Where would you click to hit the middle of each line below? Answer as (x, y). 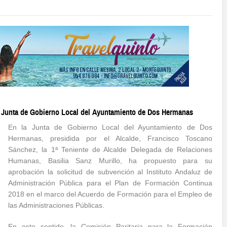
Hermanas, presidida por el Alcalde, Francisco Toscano (110, 138)
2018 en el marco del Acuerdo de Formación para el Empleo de (110, 194)
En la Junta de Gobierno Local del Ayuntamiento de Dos (110, 127)
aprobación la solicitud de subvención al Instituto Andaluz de (110, 172)
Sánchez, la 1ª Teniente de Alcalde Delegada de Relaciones (110, 149)
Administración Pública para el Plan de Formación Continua (110, 183)
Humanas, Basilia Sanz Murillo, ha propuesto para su (110, 161)
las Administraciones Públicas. (56, 205)
